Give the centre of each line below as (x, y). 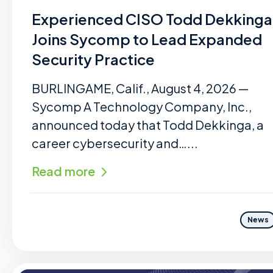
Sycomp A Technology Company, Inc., (142, 106)
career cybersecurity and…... (115, 143)
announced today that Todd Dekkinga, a (148, 125)
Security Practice (93, 59)
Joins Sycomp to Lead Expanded (147, 39)
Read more (63, 171)
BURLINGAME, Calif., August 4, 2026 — (140, 88)
